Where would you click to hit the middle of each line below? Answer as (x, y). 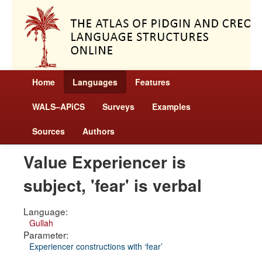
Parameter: (46, 235)
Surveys (118, 106)
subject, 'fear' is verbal (113, 185)
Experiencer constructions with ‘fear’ (96, 246)
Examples (171, 106)
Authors (99, 131)
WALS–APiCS (58, 106)
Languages (95, 82)
